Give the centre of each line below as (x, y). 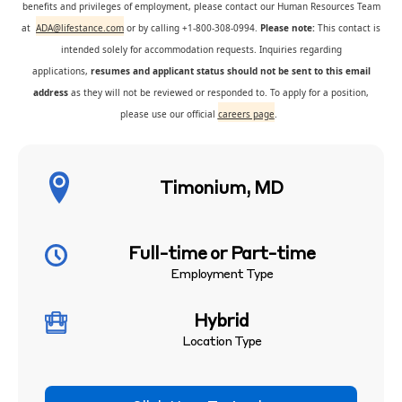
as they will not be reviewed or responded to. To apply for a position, (218, 92)
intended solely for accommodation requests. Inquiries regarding (201, 49)
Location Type (221, 342)
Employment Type (221, 275)
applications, (60, 71)
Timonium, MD (221, 189)
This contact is (348, 28)
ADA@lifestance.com (80, 28)
